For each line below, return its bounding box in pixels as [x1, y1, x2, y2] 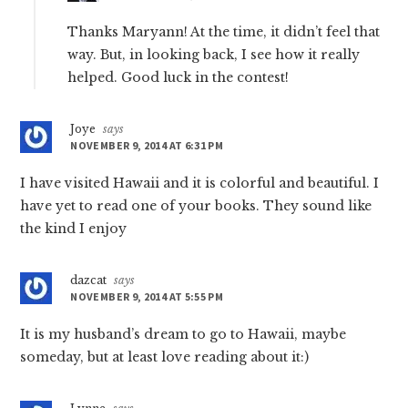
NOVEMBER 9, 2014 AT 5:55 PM [70, 290, 224, 304]
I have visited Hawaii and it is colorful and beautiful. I [20, 175, 380, 192]
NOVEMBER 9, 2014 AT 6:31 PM [70, 138, 224, 153]
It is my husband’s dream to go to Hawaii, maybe [20, 326, 347, 343]
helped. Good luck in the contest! [67, 69, 290, 87]
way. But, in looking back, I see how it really [67, 46, 361, 64]
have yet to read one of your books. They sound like [20, 198, 372, 215]
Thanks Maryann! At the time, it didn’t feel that [67, 24, 381, 41]
